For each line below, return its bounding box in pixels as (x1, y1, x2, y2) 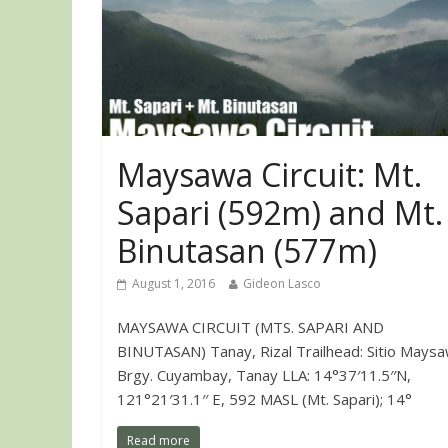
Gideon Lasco (243, 274, 321, 292)
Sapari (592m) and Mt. (117, 190, 443, 234)
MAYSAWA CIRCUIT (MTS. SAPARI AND (117, 316, 384, 337)
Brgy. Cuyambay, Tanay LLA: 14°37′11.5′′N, (117, 364, 411, 385)
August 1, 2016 (132, 274, 215, 292)
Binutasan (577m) (117, 228, 377, 272)
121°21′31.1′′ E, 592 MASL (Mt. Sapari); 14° (117, 388, 412, 409)
